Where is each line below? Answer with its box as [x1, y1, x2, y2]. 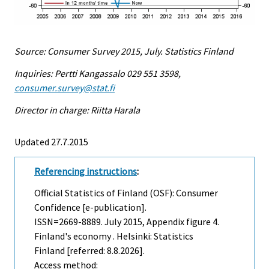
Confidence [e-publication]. [34, 201, 147, 214]
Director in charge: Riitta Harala [14, 103, 140, 116]
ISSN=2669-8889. [34, 216, 104, 228]
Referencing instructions [34, 165, 137, 177]
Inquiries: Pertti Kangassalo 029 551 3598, [14, 67, 181, 79]
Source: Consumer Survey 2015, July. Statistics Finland [14, 45, 234, 58]
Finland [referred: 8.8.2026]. [34, 244, 145, 257]
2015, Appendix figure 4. [121, 216, 219, 228]
